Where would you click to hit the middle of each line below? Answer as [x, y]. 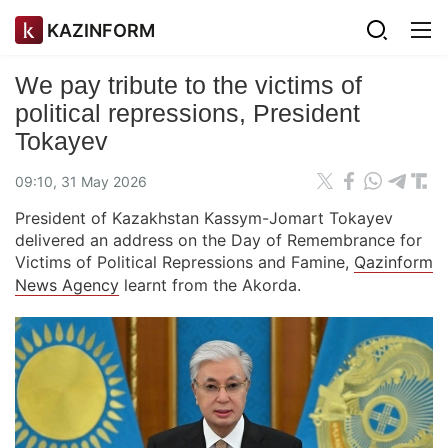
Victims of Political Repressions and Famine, [184, 262]
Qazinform [393, 262]
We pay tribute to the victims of [188, 85]
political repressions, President [187, 113]
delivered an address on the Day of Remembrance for [218, 240]
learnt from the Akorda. [210, 285]
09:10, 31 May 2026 [81, 181]
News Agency [67, 285]
